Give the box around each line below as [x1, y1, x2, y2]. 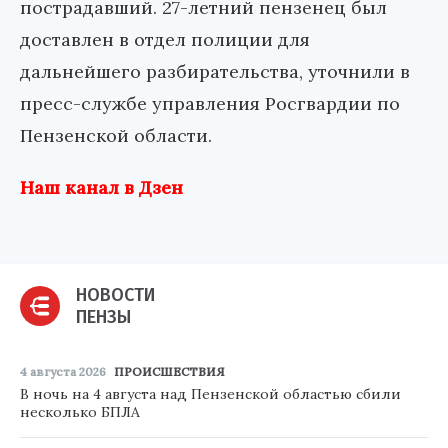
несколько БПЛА [20, 403, 140, 422]
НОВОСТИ [76, 284, 155, 307]
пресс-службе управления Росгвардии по [20, 92, 400, 116]
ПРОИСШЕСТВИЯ [114, 364, 225, 380]
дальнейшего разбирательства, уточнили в [20, 60, 410, 84]
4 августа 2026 [20, 364, 106, 380]
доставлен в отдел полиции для [20, 28, 310, 52]
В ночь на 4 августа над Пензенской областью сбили [20, 385, 401, 404]
